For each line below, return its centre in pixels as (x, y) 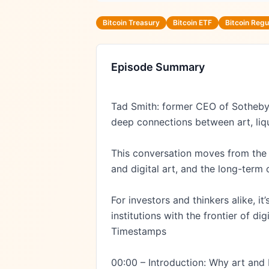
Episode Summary (158, 67)
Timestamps (139, 231)
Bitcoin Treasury (131, 23)
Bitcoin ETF (192, 23)
